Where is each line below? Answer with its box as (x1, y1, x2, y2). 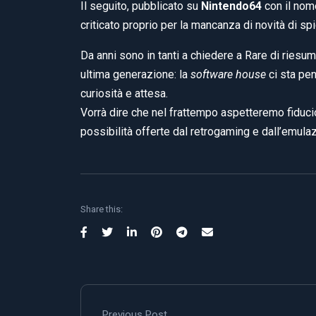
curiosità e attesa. (80, 86, 168, 100)
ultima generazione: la (80, 67, 190, 81)
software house (190, 67, 266, 81)
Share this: (80, 204, 123, 215)
